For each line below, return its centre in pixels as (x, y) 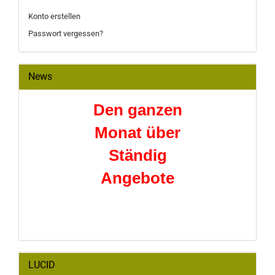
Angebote (137, 178)
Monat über (137, 133)
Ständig (137, 155)
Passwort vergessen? (66, 33)
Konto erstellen (54, 16)
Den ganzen (137, 110)
